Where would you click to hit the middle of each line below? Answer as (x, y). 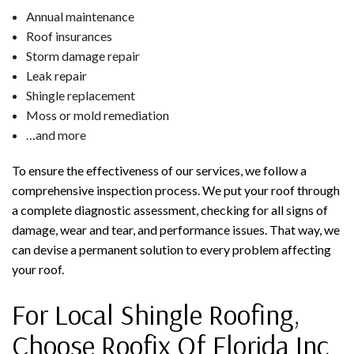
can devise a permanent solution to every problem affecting (171, 249)
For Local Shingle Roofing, (156, 314)
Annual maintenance (80, 16)
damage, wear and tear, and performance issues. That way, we (176, 229)
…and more (56, 134)
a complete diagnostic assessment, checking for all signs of (170, 209)
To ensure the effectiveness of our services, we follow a (159, 170)
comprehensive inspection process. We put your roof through (176, 190)
